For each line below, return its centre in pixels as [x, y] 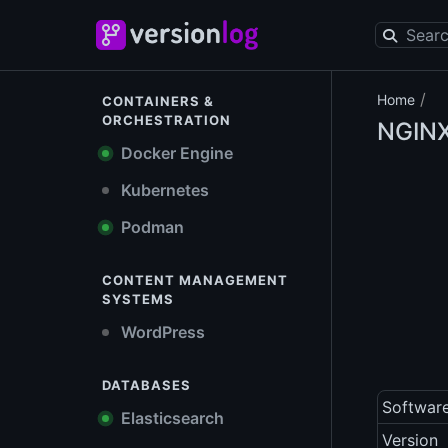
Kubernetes [163, 190]
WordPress [161, 332]
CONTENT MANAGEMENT [195, 280]
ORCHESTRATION [166, 120]
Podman [150, 227]
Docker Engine [175, 153]
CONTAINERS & [158, 101]
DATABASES [146, 385]
